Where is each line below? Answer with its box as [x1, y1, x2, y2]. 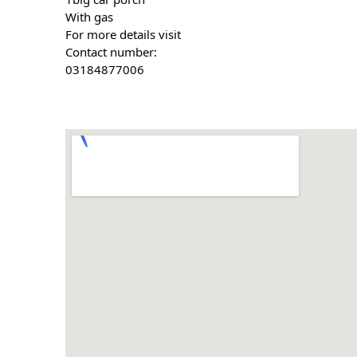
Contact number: [65, 43, 158, 60]
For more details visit [65, 25, 182, 42]
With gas [65, 8, 117, 25]
